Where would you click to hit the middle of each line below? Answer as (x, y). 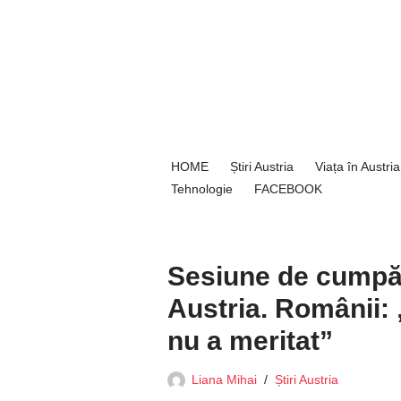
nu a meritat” (250, 341)
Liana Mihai (224, 380)
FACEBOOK (288, 188)
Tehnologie (202, 188)
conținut (192, 91)
